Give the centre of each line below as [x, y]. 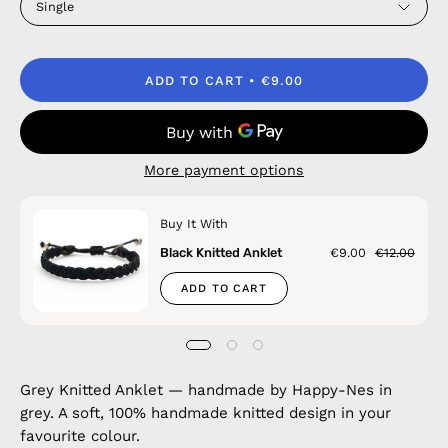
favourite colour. [80, 436]
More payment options [224, 170]
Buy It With [193, 223]
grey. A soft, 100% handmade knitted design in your [205, 413]
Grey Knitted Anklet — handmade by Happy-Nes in [206, 390]
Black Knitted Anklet [220, 252]
